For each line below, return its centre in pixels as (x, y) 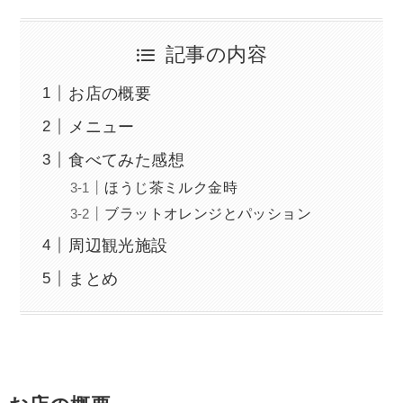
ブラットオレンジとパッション (208, 213)
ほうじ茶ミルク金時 (171, 187)
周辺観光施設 (118, 245)
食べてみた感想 (126, 160)
